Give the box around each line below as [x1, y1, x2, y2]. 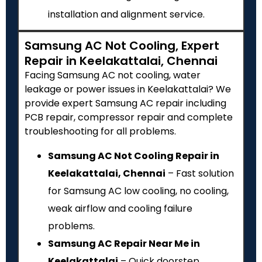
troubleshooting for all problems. [25, 125, 176, 139]
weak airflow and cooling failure [48, 201, 192, 215]
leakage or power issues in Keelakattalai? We [25, 82, 231, 96]
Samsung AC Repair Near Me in [48, 236, 200, 250]
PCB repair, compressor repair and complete [25, 111, 233, 125]
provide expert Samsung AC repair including [25, 96, 226, 111]
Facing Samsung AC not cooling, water [25, 68, 201, 82]
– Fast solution [166, 166, 234, 180]
